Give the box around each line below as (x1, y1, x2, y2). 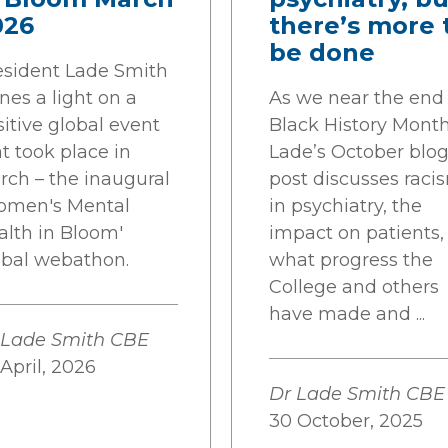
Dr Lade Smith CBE (269, 383, 445, 405)
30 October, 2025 (269, 410, 423, 432)
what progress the (269, 249, 433, 271)
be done (269, 38, 375, 67)
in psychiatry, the (269, 195, 422, 217)
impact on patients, (269, 222, 444, 244)
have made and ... (269, 303, 425, 325)
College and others (269, 276, 439, 298)
